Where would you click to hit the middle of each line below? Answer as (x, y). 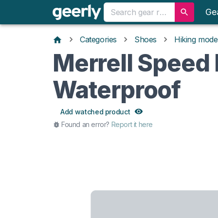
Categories (98, 40)
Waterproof (117, 90)
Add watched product (95, 111)
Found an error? (85, 124)
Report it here (132, 124)
